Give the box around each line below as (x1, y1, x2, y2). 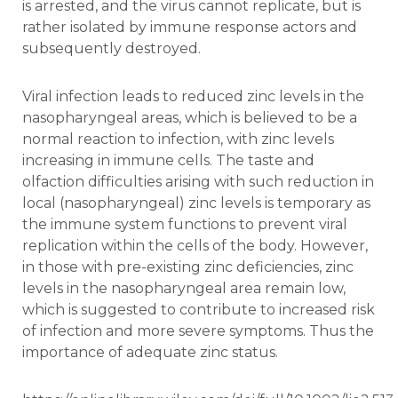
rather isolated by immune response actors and (22, 18, 357, 36)
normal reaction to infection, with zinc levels (22, 130, 334, 147)
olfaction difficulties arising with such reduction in (22, 172, 374, 190)
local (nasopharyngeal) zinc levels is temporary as (22, 194, 370, 211)
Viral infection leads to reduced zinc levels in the (22, 87, 364, 105)
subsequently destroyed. (22, 39, 201, 57)
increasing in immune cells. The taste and (22, 151, 314, 169)
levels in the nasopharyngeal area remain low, (22, 279, 346, 297)
